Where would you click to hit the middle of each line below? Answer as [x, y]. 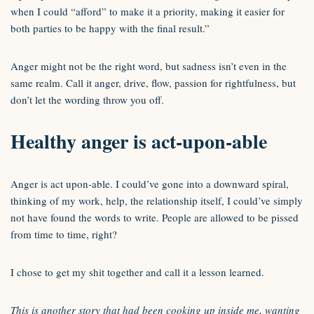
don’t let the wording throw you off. [87, 100]
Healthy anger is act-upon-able [139, 141]
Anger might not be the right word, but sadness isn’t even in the [149, 66]
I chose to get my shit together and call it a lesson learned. [137, 272]
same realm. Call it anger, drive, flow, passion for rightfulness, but [153, 83]
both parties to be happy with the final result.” [110, 28]
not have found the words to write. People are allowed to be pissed [155, 217]
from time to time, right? [64, 234]
